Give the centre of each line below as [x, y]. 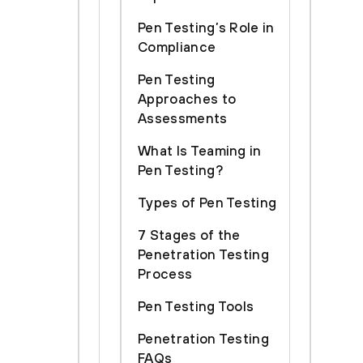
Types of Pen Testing [207, 203]
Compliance [177, 47]
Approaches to [187, 99]
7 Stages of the [189, 235]
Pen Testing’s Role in [206, 28]
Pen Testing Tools [196, 306]
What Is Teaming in [200, 151]
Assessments [183, 118]
